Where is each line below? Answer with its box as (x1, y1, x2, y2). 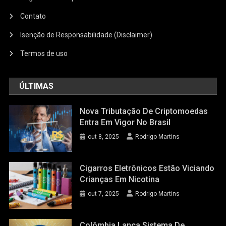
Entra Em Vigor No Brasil (80, 118, 171, 128)
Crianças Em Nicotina (80, 174, 160, 184)
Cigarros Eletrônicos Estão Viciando (80, 163, 215, 173)
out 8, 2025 (88, 133, 120, 141)
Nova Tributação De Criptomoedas (80, 106, 208, 117)
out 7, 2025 (88, 190, 120, 197)
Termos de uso (20, 49, 68, 58)
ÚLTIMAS (19, 81, 54, 91)
